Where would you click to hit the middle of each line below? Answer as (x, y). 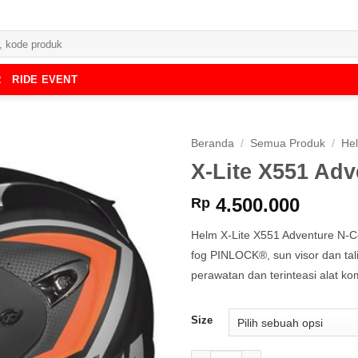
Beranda (213, 143)
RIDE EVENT (45, 79)
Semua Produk (288, 143)
